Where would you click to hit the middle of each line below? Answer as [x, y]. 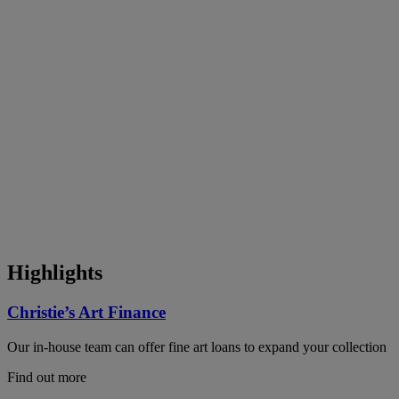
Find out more [47, 377]
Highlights [55, 273]
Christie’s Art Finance [86, 313]
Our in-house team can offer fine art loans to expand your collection [197, 346]
